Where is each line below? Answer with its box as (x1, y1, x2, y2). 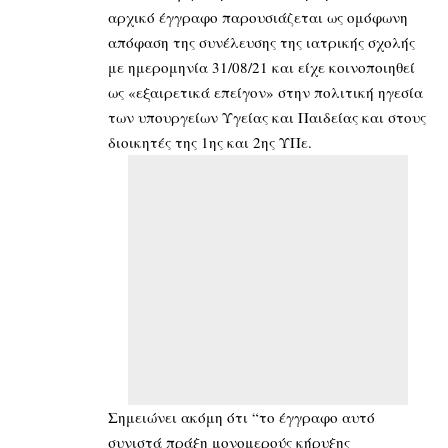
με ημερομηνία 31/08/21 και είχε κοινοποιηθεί (108, 56, 415, 77)
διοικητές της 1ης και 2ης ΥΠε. (108, 131, 312, 152)
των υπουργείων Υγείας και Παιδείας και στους (108, 106, 426, 127)
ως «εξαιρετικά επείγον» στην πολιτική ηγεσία (108, 81, 423, 102)
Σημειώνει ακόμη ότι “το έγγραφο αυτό (108, 406, 375, 427)
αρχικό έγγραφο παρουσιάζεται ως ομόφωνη (108, 6, 408, 27)
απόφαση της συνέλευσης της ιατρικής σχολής (108, 31, 415, 52)
